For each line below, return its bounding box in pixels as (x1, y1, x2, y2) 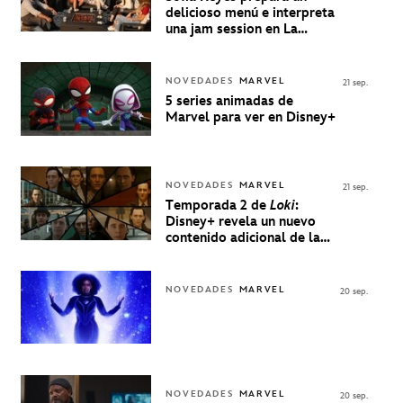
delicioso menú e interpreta (165, 4, 335, 22)
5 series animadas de (165, 93, 293, 111)
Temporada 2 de (165, 197, 270, 215)
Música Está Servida (165, 37, 289, 55)
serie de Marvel (165, 246, 269, 264)
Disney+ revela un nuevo (165, 213, 316, 231)
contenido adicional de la (165, 229, 320, 247)
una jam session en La (165, 21, 298, 39)
